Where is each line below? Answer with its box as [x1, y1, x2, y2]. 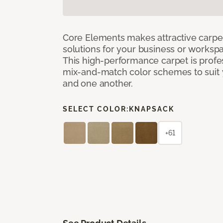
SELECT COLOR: [63, 105, 129, 113]
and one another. [63, 78, 133, 89]
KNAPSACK [129, 105, 174, 113]
